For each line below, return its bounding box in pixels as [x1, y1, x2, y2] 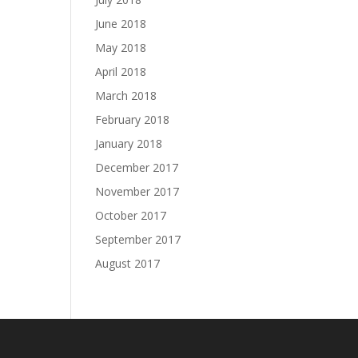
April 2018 [95, 64, 147, 79]
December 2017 [95, 160, 179, 175]
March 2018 [95, 88, 157, 103]
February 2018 [95, 112, 170, 127]
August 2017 [95, 256, 161, 271]
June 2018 [95, 16, 147, 31]
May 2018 [95, 40, 147, 55]
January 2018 [95, 136, 163, 151]
